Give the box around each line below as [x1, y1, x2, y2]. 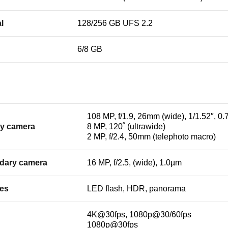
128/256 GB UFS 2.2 [77, 19, 153, 27]
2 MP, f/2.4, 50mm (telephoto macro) [87, 132, 216, 141]
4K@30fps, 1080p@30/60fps [87, 210, 191, 219]
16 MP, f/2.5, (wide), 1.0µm [87, 158, 182, 167]
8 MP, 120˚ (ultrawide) [87, 122, 165, 131]
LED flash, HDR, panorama [87, 184, 186, 193]
